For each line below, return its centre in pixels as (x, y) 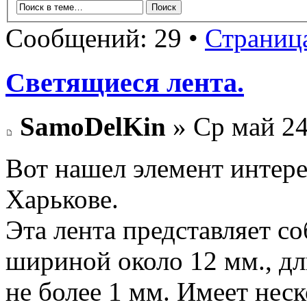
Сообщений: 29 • (105, 38)
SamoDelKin (93, 127)
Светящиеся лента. (125, 82)
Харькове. (62, 199)
